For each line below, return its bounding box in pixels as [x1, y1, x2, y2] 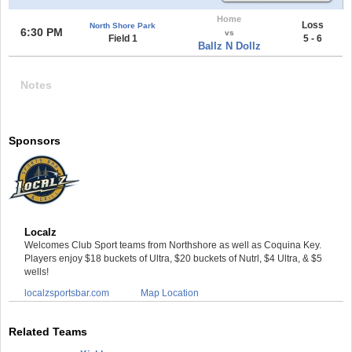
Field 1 [108, 32, 137, 44]
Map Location [141, 287, 199, 299]
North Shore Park [90, 20, 156, 30]
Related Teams [9, 324, 87, 338]
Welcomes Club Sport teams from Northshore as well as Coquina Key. [24, 239, 321, 251]
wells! [24, 266, 49, 277]
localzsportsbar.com [24, 287, 109, 299]
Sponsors [9, 134, 60, 147]
